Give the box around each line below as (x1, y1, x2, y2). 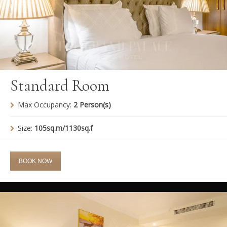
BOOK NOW (19, 157, 52, 165)
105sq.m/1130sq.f (34, 123, 93, 133)
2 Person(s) (73, 99, 111, 109)
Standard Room (10, 75, 109, 95)
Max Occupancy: (18, 99, 73, 109)
